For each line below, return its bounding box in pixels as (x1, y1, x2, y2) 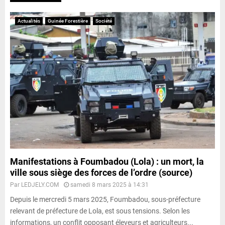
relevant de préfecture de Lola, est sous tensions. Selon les (10, 206, 190, 215)
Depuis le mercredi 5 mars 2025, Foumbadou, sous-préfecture (10, 195, 200, 203)
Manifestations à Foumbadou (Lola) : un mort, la (10, 156, 204, 167)
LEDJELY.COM (21, 181, 59, 188)
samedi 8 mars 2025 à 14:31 (70, 181, 149, 188)
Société (95, 18, 112, 24)
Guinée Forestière (48, 18, 88, 24)
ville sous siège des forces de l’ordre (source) (10, 167, 192, 178)
